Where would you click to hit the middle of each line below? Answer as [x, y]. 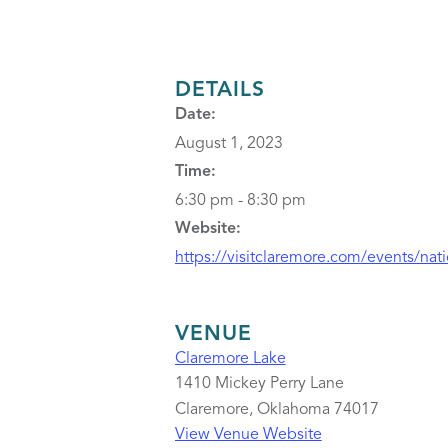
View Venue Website [248, 435]
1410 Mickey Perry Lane [259, 384]
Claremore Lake [230, 359]
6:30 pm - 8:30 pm [240, 201]
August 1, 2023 [228, 144]
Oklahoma [293, 410]
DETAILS [219, 90]
